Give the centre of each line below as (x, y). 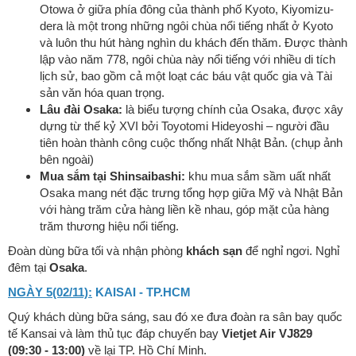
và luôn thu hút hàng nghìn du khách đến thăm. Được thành (193, 43)
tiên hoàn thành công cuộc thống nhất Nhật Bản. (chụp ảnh (191, 143)
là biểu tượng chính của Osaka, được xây (233, 110)
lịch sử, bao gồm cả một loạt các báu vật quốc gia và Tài (186, 76)
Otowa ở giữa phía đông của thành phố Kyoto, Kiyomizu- (187, 10)
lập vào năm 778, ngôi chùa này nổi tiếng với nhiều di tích (188, 60)
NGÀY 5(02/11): (50, 292)
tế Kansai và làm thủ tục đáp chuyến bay (115, 334)
